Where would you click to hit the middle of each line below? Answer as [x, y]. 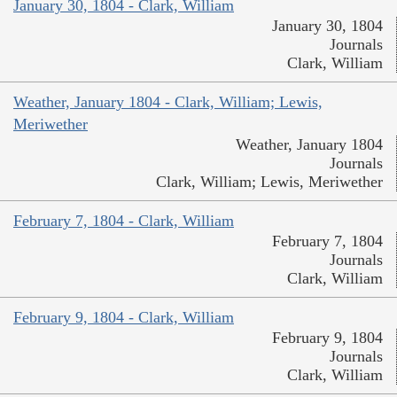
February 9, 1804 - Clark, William [124, 317]
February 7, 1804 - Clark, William [124, 220]
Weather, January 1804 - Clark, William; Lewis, [168, 101]
